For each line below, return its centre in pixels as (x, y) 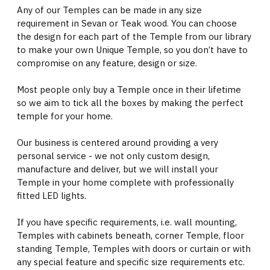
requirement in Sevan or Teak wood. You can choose (127, 23)
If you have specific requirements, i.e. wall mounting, (127, 222)
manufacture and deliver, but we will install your (118, 169)
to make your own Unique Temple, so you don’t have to (132, 50)
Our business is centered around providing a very (118, 143)
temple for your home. (66, 116)
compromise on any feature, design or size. (108, 63)
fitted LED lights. (52, 196)
